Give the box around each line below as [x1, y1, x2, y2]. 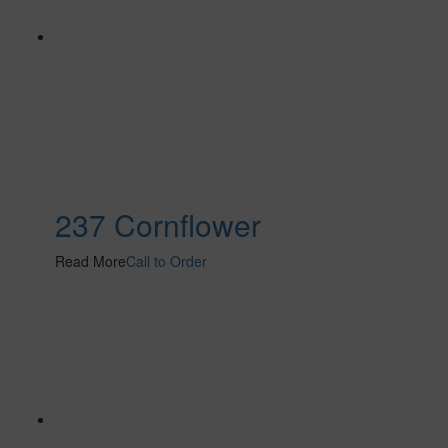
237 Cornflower [55, 203, 261, 247]
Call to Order [126, 251, 207, 272]
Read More [55, 251, 126, 272]
